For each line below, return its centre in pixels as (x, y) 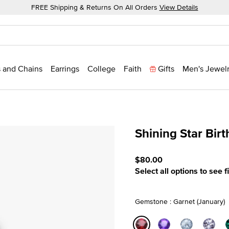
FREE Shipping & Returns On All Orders (95, 7)
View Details (179, 7)
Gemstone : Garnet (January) (180, 201)
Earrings (65, 68)
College (101, 68)
